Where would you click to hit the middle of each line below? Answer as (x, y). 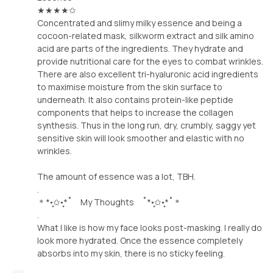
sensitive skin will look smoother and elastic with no (141, 138)
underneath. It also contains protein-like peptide (135, 99)
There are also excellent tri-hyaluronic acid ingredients (148, 74)
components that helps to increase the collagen (135, 112)
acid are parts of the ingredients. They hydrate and (140, 48)
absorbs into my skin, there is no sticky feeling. (131, 253)
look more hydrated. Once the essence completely (140, 240)
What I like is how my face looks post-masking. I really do (150, 227)
